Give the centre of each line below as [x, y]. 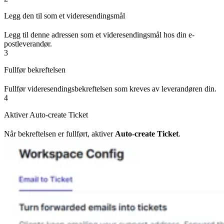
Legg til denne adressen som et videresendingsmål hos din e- [99, 34]
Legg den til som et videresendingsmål [64, 15]
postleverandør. [28, 43]
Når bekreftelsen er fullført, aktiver [59, 133]
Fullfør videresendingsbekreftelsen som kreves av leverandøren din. [110, 88]
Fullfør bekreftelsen [35, 69]
